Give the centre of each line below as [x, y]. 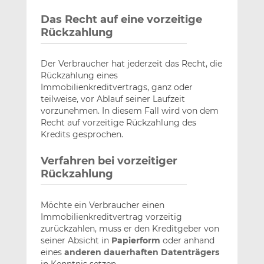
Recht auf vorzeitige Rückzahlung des [118, 123]
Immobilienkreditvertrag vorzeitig [111, 217]
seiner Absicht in [76, 241]
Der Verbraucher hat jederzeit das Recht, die [131, 64]
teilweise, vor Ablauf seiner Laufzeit [113, 99]
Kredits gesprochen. [82, 135]
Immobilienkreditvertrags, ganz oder [116, 88]
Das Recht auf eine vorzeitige [121, 20]
